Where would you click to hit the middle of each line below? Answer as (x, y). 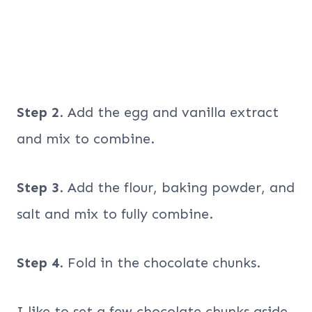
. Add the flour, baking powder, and (177, 187)
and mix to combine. (86, 138)
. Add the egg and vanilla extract (169, 112)
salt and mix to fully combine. (115, 213)
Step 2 (38, 112)
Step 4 (38, 262)
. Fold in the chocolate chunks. (160, 262)
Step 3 (38, 187)
